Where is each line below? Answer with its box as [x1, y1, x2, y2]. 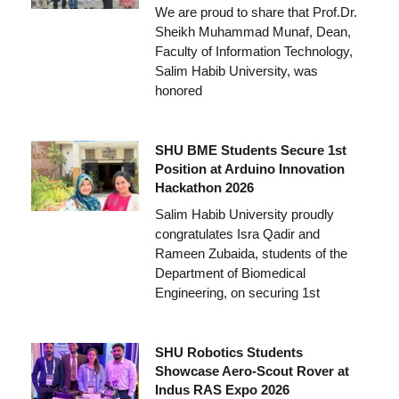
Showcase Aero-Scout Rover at [154, 362, 349, 379]
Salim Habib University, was [154, 62, 318, 78]
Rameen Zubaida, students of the [154, 245, 347, 261]
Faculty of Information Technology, [154, 43, 353, 59]
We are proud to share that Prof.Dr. [154, 4, 357, 20]
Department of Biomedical [154, 265, 305, 281]
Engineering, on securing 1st [154, 284, 320, 300]
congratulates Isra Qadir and [154, 225, 320, 241]
